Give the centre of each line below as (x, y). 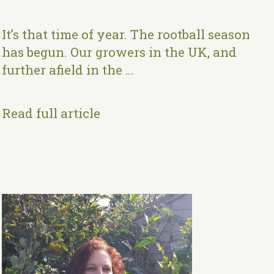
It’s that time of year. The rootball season (126, 34)
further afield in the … (68, 70)
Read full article (51, 113)
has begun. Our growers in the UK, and (120, 52)
